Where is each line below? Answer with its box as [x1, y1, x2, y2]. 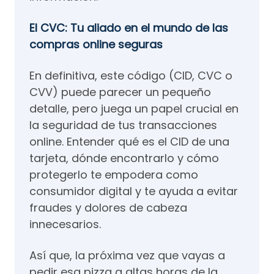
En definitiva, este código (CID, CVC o [29, 68, 232, 83]
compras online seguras [29, 37, 163, 52]
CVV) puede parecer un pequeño [29, 84, 211, 100]
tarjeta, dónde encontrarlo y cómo [29, 150, 219, 166]
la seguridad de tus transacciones [29, 117, 217, 133]
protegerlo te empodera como [29, 167, 198, 182]
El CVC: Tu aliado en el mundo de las [29, 20, 228, 35]
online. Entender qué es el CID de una [29, 134, 229, 149]
